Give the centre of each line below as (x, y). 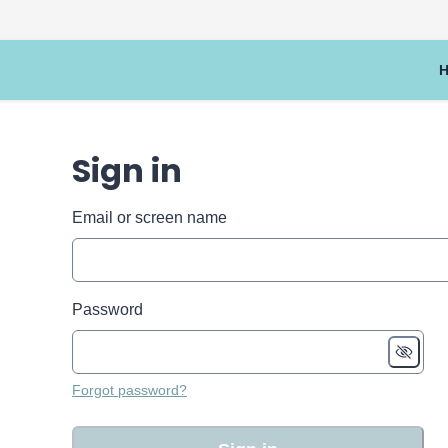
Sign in (127, 170)
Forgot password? (129, 390)
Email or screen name (149, 217)
